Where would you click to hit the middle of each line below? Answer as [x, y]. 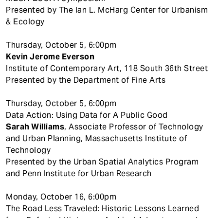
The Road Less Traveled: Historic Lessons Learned [102, 208]
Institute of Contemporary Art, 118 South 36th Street [107, 68]
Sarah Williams [35, 127]
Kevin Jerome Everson [50, 56]
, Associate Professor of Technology [134, 127]
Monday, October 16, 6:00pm [61, 197]
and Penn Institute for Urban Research [79, 173]
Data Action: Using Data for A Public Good [87, 115]
